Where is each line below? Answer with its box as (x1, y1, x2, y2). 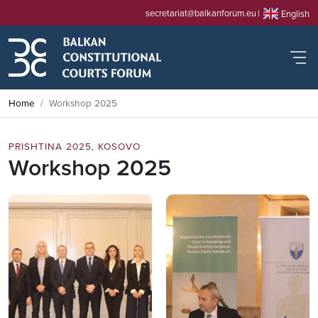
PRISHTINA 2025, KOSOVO (9, 139, 141, 153)
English (281, 6, 309, 20)
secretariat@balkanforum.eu (145, 6, 256, 19)
